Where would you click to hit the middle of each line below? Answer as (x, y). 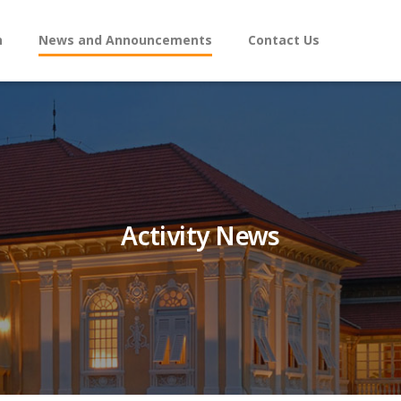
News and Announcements (125, 40)
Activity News (200, 238)
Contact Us (284, 40)
